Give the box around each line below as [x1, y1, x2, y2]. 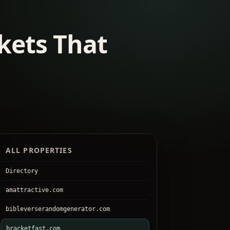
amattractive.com [6, 186, 63, 194]
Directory [6, 167, 38, 175]
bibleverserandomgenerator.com [6, 205, 110, 213]
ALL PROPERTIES [6, 145, 72, 155]
